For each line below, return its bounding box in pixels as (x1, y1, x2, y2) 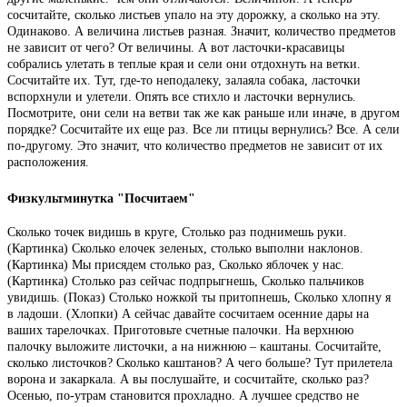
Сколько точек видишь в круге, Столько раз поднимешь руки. (7, 225, 347, 240)
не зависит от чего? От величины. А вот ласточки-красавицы (7, 41, 344, 55)
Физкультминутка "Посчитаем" (7, 191, 195, 205)
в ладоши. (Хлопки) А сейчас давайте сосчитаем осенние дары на (7, 307, 369, 322)
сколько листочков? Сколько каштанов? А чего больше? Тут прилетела (7, 356, 392, 371)
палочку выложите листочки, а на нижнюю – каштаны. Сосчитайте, (7, 340, 382, 354)
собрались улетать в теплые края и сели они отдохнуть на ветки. (7, 57, 361, 71)
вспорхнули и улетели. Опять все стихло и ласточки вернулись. (7, 90, 356, 104)
